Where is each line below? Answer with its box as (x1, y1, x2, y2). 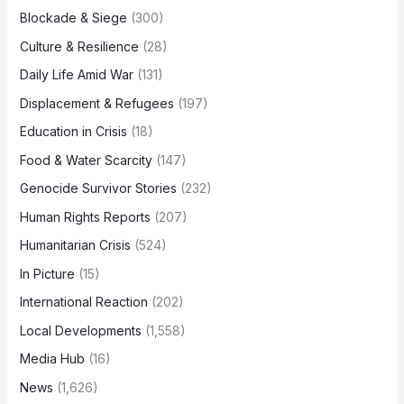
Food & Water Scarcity (19, 151, 152, 168)
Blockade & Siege (19, 10, 127, 26)
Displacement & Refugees (19, 95, 174, 111)
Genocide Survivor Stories (19, 180, 177, 197)
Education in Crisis (19, 124, 127, 140)
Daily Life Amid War (19, 67, 133, 83)
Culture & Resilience (19, 38, 139, 54)
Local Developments (19, 322, 142, 338)
